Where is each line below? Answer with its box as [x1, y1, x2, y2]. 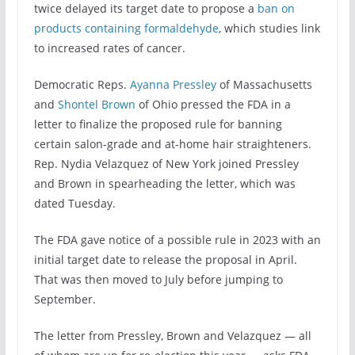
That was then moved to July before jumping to [33, 271, 283, 287]
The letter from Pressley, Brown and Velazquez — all [33, 327, 311, 343]
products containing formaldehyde [33, 20, 219, 36]
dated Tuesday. [33, 195, 116, 211]
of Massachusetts [216, 76, 312, 92]
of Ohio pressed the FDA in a [135, 96, 291, 112]
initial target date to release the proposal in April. [33, 251, 297, 267]
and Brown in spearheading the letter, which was [33, 175, 296, 191]
